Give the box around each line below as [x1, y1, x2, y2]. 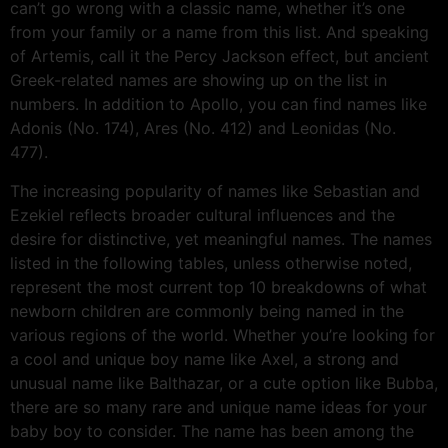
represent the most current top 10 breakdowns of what [10, 276, 427, 297]
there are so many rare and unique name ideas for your [10, 396, 427, 417]
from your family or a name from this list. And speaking [10, 22, 429, 43]
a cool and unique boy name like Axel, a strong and [10, 348, 399, 369]
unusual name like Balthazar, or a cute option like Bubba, [10, 372, 438, 393]
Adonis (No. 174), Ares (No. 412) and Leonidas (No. [10, 118, 396, 139]
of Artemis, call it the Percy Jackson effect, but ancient [10, 46, 429, 67]
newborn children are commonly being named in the [10, 300, 404, 321]
